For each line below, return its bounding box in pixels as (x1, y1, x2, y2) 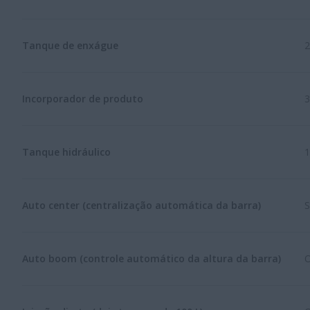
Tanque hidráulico (22, 145, 111, 158)
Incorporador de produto (22, 91, 143, 105)
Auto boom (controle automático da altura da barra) (22, 251, 281, 265)
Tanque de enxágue (22, 38, 118, 52)
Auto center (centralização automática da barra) (22, 198, 261, 212)
